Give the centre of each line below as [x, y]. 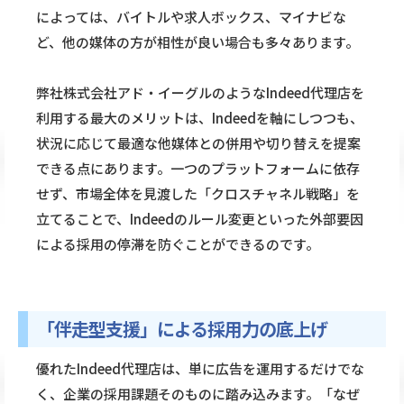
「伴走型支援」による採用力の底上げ [182, 329]
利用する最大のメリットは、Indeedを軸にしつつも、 [200, 118]
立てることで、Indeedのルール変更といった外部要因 [200, 219]
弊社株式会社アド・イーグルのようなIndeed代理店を [200, 93]
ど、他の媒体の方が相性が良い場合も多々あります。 [197, 42]
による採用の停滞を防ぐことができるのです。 [178, 244]
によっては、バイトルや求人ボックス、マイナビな [191, 17]
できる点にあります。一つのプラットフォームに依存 [198, 169]
